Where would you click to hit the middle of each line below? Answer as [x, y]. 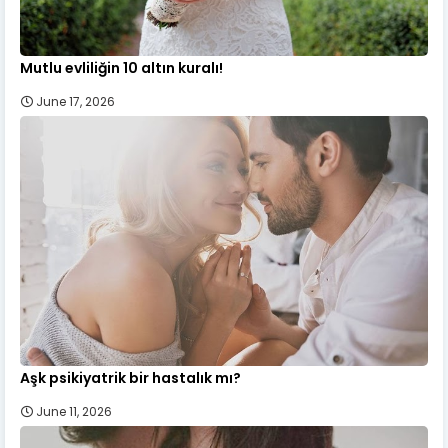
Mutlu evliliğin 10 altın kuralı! [121, 68]
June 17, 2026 [75, 102]
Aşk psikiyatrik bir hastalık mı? [130, 378]
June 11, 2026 [74, 412]
